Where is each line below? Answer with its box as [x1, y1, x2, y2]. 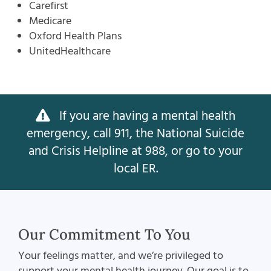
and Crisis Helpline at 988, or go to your [28, 142, 243, 160]
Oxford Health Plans [29, 28, 122, 44]
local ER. [113, 160, 158, 178]
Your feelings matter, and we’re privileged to [18, 248, 223, 264]
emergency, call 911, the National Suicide [27, 125, 244, 143]
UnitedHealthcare [29, 44, 111, 59]
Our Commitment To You [18, 225, 191, 244]
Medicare [29, 13, 72, 29]
